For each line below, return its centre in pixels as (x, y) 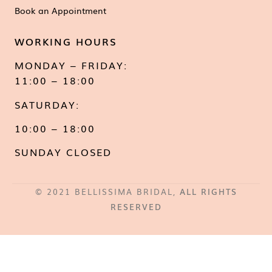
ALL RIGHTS (208, 191)
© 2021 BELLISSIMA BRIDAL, (107, 191)
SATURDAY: (47, 104)
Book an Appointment (60, 10)
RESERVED (136, 206)
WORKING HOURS (66, 41)
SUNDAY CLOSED (63, 152)
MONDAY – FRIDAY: (71, 65)
